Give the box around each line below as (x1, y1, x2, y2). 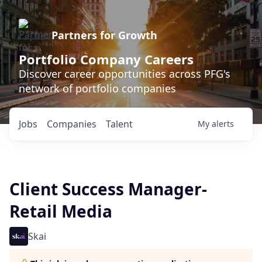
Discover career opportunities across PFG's (19, 67, 230, 81)
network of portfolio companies (19, 81, 176, 95)
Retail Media (9, 200, 112, 222)
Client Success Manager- (9, 178, 207, 200)
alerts (212, 118, 234, 129)
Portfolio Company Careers (19, 50, 194, 68)
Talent (106, 118, 133, 130)
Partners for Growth (51, 28, 157, 42)
